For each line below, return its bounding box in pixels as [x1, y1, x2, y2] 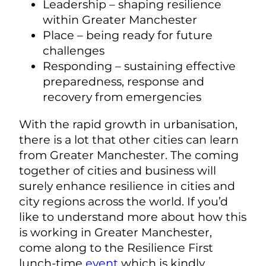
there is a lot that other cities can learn [19, 132, 239, 147]
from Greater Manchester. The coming [19, 147, 239, 162]
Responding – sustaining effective [43, 59, 236, 74]
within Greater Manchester [43, 12, 197, 27]
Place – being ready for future [43, 28, 213, 43]
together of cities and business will [19, 163, 216, 178]
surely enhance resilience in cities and [19, 178, 235, 193]
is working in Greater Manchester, [19, 224, 212, 239]
